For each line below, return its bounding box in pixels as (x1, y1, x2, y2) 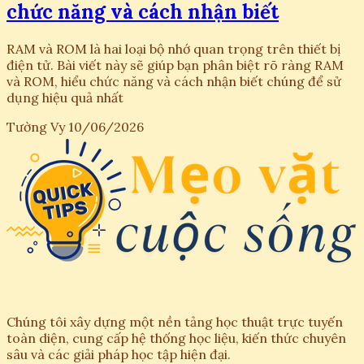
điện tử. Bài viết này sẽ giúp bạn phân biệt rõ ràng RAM (6, 56, 344, 73)
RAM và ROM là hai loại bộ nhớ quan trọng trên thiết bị (6, 40, 341, 57)
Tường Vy (6, 118, 65, 135)
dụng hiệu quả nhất (6, 89, 123, 106)
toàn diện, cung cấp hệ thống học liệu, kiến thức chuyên (6, 329, 346, 346)
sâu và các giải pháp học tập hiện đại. (6, 345, 231, 362)
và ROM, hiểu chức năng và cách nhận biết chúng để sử (6, 72, 341, 89)
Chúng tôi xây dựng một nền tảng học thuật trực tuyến (6, 313, 343, 330)
